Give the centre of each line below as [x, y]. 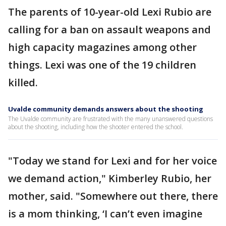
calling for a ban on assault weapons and [109, 30]
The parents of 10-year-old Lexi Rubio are [110, 12]
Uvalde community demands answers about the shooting [106, 109]
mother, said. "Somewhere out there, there [113, 196]
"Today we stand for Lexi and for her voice [112, 161]
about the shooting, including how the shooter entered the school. [96, 127]
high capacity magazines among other [102, 47]
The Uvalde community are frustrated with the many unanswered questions [110, 119]
